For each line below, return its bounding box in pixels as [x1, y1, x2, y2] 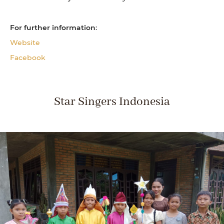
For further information [10, 22, 95, 32]
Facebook [10, 52, 45, 62]
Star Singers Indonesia [54, 94, 170, 109]
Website [10, 37, 40, 47]
